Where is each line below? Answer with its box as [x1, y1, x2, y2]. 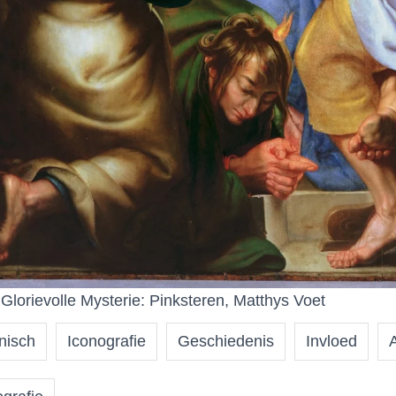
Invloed [305, 331, 357, 350]
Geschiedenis [177, 331, 274, 350]
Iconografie [66, 331, 146, 350]
